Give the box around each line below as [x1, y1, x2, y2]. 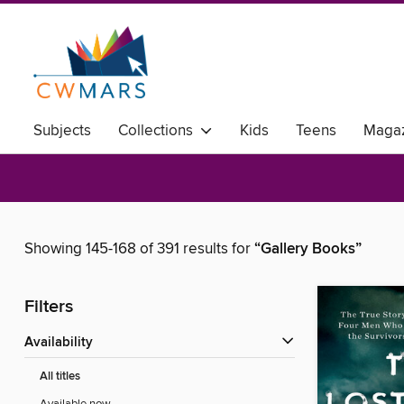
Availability [33, 335, 93, 352]
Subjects [33, 121, 91, 141]
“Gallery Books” [254, 239, 362, 260]
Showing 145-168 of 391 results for [24, 239, 254, 260]
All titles [40, 369, 80, 385]
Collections [118, 121, 200, 141]
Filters [24, 296, 73, 319]
